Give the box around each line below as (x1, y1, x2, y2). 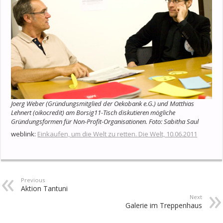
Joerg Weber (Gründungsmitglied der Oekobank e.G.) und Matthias (11, 99, 195, 109)
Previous (21, 176, 45, 184)
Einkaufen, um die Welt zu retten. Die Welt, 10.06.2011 (37, 129, 198, 139)
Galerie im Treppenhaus (125, 201, 202, 211)
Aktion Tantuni (21, 184, 68, 194)
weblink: (11, 129, 38, 139)
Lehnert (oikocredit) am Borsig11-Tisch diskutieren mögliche (11, 108, 176, 117)
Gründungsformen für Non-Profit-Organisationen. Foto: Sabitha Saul (11, 117, 199, 126)
